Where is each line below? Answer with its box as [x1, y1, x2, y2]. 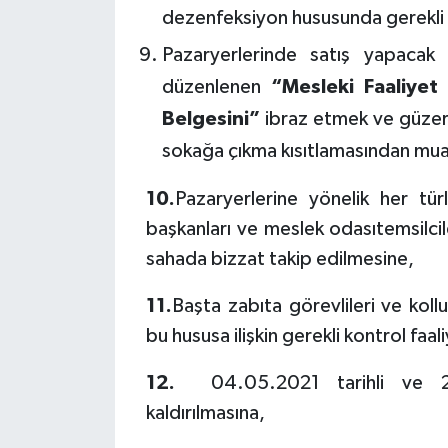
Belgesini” [161, 108, 260, 129]
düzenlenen [161, 76, 271, 97]
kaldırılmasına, [146, 402, 266, 423]
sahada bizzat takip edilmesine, [146, 248, 415, 269]
